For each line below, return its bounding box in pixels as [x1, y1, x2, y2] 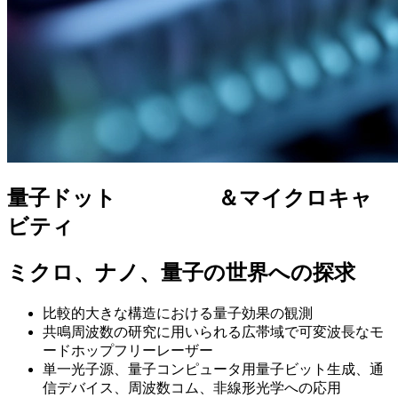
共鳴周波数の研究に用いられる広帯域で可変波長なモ [43, 323, 384, 339]
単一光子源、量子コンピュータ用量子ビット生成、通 [43, 361, 384, 377]
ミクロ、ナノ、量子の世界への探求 [7, 260, 355, 284]
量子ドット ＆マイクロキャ [7, 186, 372, 210]
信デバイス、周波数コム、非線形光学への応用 [43, 379, 341, 395]
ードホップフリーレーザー [43, 342, 213, 358]
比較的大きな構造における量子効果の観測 [43, 305, 313, 321]
